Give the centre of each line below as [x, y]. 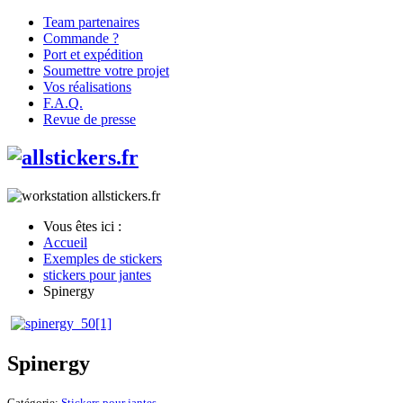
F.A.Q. [63, 103]
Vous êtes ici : [86, 226]
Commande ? [81, 38]
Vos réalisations [87, 87]
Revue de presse [90, 119]
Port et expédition [93, 54]
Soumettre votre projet [106, 71]
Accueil [65, 242]
